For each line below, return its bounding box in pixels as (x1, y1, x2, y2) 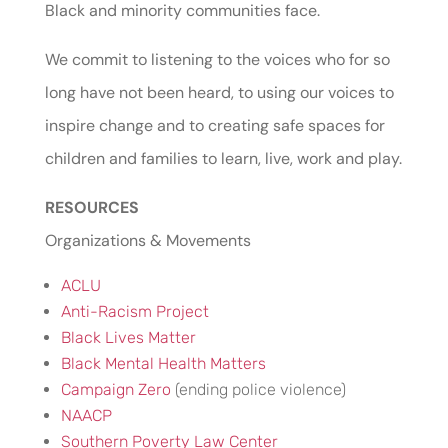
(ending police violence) (170, 380, 346, 399)
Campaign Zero (60, 380, 171, 399)
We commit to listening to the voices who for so (44, 49, 390, 70)
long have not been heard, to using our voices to (44, 82, 394, 103)
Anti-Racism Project (60, 302, 209, 321)
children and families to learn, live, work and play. (44, 148, 402, 169)
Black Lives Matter (60, 328, 196, 347)
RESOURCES (44, 197, 139, 218)
